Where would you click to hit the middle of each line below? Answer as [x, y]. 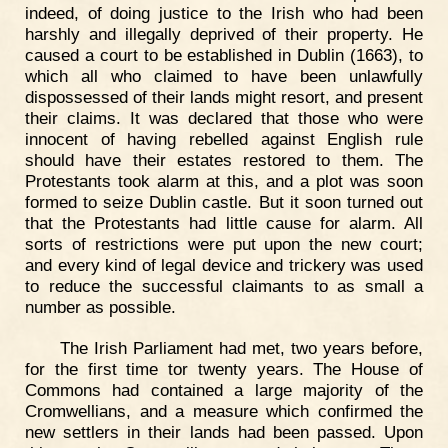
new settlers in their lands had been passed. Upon [224, 432]
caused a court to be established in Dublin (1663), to [224, 54]
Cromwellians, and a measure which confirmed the [224, 411]
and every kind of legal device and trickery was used [224, 264]
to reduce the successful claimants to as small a [224, 285]
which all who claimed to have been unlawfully [224, 75]
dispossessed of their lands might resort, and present [224, 96]
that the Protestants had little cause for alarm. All [224, 222]
